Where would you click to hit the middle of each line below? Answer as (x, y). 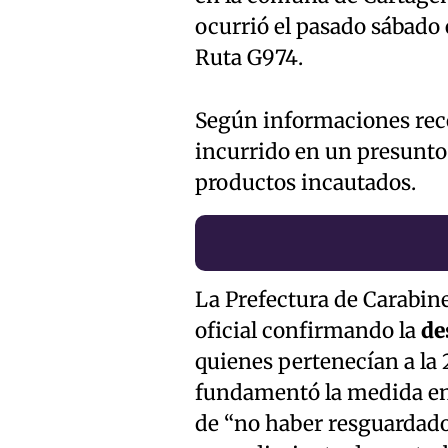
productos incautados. (305, 182)
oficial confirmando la (307, 330)
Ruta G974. (248, 57)
